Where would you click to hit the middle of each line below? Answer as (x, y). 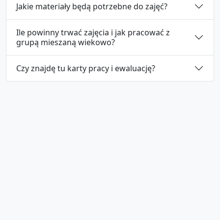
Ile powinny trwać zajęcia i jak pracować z (93, 32)
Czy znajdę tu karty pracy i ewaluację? (86, 68)
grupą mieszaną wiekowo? (66, 42)
